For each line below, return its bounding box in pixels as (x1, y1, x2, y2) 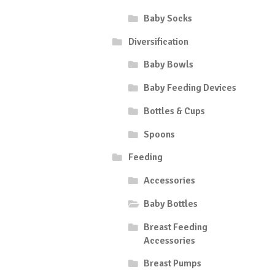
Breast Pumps (144, 257, 202, 270)
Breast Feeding (144, 220, 208, 233)
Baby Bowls (144, 58, 194, 71)
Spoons (144, 128, 176, 141)
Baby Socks (144, 12, 193, 25)
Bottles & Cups (144, 104, 206, 117)
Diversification (128, 35, 188, 48)
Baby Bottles (144, 197, 198, 210)
